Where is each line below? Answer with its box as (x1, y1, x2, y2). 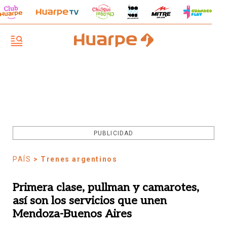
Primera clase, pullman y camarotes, (13, 181, 199, 194)
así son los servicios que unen (13, 194, 167, 207)
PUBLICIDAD (94, 130, 133, 137)
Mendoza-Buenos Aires (13, 207, 132, 220)
